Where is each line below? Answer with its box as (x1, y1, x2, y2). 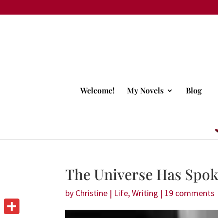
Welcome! (80, 85, 115, 96)
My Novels (127, 85, 164, 96)
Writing (132, 187, 159, 199)
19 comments (164, 187, 215, 199)
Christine (75, 187, 108, 199)
